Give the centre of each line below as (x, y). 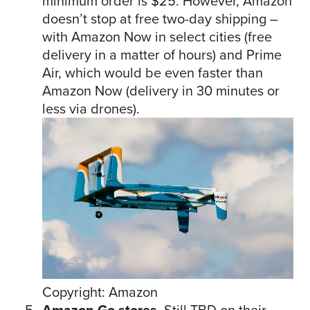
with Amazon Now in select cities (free (157, 37)
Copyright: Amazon (100, 292)
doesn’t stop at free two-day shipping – (160, 19)
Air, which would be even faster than (153, 73)
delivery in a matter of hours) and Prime (162, 55)
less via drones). (91, 109)
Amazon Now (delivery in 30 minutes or (161, 91)
